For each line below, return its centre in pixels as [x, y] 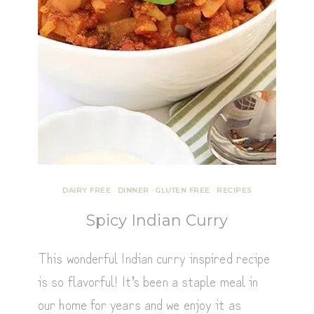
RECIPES [234, 190]
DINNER [133, 190]
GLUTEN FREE [183, 190]
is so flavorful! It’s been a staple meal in [148, 280]
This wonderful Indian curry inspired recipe [154, 257]
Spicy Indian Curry [157, 220]
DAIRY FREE [87, 190]
